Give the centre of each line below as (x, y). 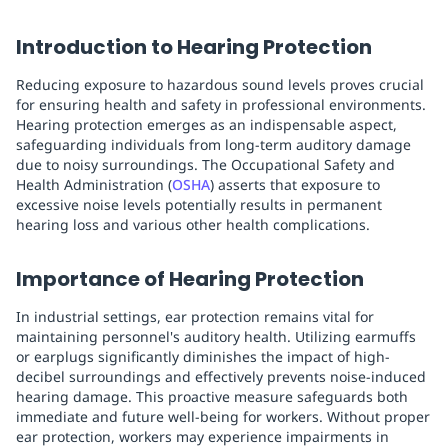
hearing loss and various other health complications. (193, 225)
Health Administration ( (94, 185)
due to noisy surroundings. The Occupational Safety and (205, 165)
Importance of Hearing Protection (190, 279)
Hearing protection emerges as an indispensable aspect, (206, 125)
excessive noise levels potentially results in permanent (199, 205)
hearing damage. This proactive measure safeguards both (212, 397)
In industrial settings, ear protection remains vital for (195, 317)
